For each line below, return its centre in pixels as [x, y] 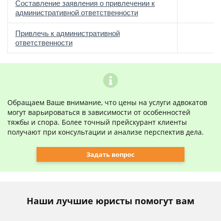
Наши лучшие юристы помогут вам [110, 201]
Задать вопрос [110, 154]
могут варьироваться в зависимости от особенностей [99, 112]
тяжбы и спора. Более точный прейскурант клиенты [97, 122]
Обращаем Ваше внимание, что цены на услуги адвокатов [107, 102]
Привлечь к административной [68, 33]
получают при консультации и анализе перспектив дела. [106, 132]
